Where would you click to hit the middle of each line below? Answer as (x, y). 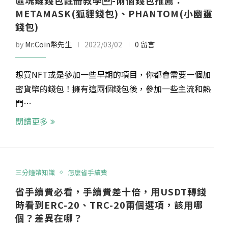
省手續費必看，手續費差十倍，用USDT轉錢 (111, 192)
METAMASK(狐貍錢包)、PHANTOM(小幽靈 (114, 13)
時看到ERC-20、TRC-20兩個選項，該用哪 (109, 205)
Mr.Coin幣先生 (49, 45)
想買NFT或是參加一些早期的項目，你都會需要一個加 (113, 75)
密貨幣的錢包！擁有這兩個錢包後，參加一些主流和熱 (113, 89)
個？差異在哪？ (49, 218)
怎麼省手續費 (88, 173)
